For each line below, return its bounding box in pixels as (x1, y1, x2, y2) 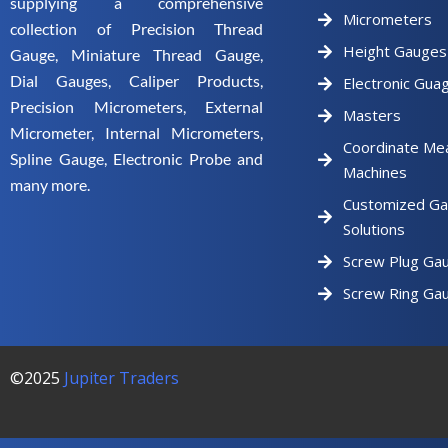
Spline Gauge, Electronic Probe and (10, 149, 264, 168)
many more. (10, 175, 90, 194)
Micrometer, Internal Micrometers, (10, 123, 264, 142)
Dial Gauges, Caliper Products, (10, 71, 264, 90)
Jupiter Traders (64, 367, 179, 389)
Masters (343, 105, 402, 125)
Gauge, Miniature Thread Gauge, (10, 45, 264, 64)
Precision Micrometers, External (10, 97, 264, 116)
